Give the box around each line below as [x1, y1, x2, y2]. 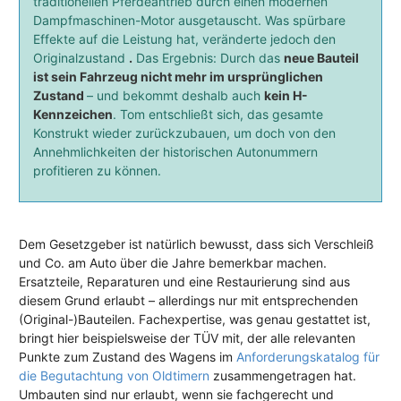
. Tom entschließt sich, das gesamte [113, 107, 323, 123]
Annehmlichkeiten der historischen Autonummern [33, 144, 318, 160]
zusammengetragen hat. [213, 368, 356, 384]
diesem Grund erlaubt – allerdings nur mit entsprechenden [19, 293, 358, 309]
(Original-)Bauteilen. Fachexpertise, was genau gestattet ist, [19, 311, 371, 328]
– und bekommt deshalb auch [87, 88, 264, 104]
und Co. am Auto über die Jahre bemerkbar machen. [19, 255, 327, 271]
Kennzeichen [33, 107, 113, 123]
